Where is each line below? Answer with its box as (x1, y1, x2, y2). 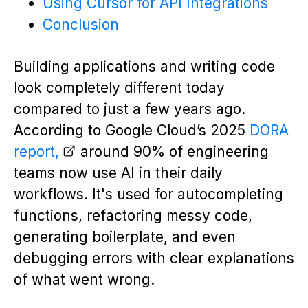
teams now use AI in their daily (14, 164, 223, 182)
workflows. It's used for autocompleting (14, 186, 283, 203)
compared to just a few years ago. (14, 100, 245, 118)
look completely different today (14, 79, 225, 97)
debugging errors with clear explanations (14, 250, 294, 267)
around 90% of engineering (76, 143, 269, 161)
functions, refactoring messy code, (14, 207, 252, 225)
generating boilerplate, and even (14, 228, 236, 246)
